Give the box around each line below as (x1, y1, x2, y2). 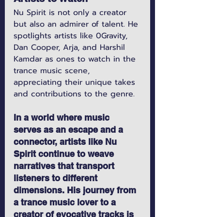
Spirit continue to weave (14, 149, 116, 159)
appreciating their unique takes (14, 77, 138, 89)
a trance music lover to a (14, 197, 118, 208)
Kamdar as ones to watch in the (14, 53, 139, 65)
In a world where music (14, 112, 112, 123)
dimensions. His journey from (14, 185, 139, 196)
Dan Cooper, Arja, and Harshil (14, 42, 128, 54)
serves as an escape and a (14, 124, 125, 135)
